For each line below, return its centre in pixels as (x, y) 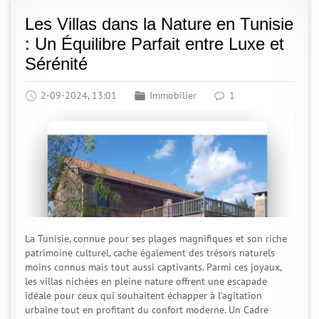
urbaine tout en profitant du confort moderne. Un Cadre (147, 310)
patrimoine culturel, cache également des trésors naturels (150, 253)
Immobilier (173, 95)
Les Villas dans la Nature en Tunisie (159, 24)
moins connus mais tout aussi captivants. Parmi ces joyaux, (153, 267)
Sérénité (56, 64)
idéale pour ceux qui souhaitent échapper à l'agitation (143, 296)
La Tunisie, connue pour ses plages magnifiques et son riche (156, 239)
